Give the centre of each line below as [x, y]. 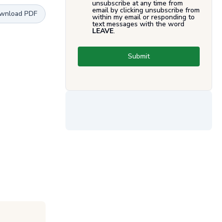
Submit [139, 56]
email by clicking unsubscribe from [146, 10]
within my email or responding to [143, 17]
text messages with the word [138, 24]
